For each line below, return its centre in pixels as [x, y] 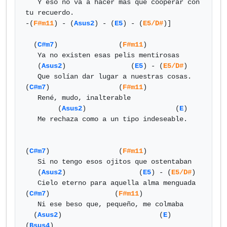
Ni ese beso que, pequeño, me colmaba [31, 204]
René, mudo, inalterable [31, 98]
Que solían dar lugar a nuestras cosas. [31, 77]
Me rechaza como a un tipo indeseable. [31, 119]
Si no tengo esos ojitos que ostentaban [31, 162]
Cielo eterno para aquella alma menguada [31, 183]
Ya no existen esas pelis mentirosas [31, 55]
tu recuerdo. [50, 13]
